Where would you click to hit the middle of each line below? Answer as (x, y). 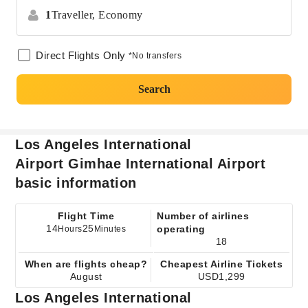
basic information (76, 183)
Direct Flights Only (81, 55)
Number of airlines (203, 216)
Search (154, 89)
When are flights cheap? (86, 264)
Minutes (110, 229)
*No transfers (155, 56)
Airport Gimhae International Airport (141, 164)
